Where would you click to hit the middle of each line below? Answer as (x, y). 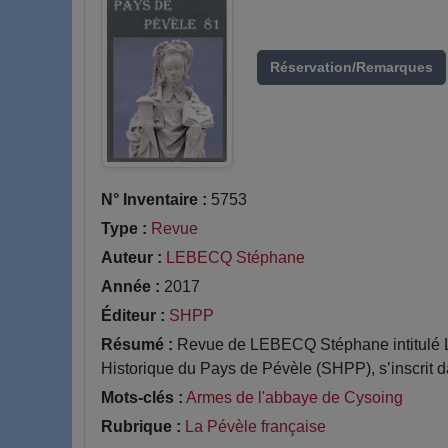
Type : (124, 229)
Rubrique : (141, 427)
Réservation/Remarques (351, 66)
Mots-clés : (142, 398)
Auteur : (131, 258)
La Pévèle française (255, 427)
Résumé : (137, 345)
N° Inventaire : (154, 200)
